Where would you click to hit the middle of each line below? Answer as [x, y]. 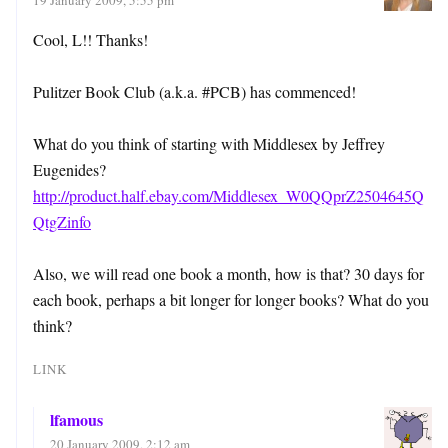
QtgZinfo [62, 221]
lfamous [76, 419]
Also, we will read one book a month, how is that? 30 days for [228, 273]
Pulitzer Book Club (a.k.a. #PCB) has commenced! [194, 91]
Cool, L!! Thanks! [90, 39]
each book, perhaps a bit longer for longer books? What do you [231, 299]
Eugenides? [69, 169]
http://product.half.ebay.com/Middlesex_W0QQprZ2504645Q [228, 195]
